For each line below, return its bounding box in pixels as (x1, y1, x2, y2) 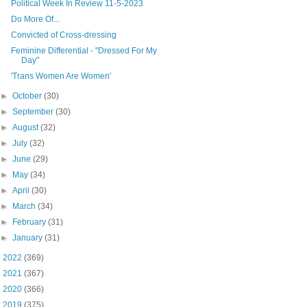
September (12, 106, 56, 116)
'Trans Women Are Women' (10, 71, 111, 81)
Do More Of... (10, 14, 60, 24)
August (12, 122, 41, 132)
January (12, 232, 45, 243)
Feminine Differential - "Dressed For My (10, 45, 157, 56)
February (12, 217, 49, 227)
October (12, 90, 45, 101)
